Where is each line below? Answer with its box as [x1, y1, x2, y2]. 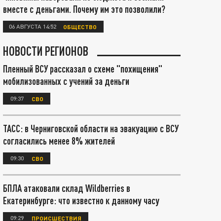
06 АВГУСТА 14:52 [9, 22, 56, 30]
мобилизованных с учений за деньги [3, 75, 129, 87]
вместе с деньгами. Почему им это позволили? [3, 3, 165, 15]
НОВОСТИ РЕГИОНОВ [3, 43, 88, 58]
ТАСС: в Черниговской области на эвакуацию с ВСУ [3, 122, 179, 134]
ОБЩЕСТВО [63, 23, 97, 30]
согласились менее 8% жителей [3, 135, 115, 147]
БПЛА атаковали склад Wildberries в [3, 182, 130, 194]
